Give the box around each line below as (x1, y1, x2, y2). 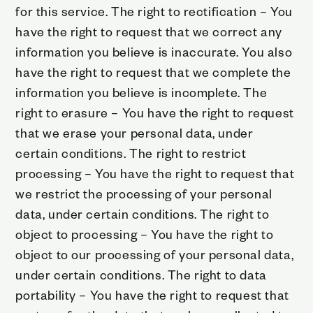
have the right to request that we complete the (15, 63, 291, 80)
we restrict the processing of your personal (15, 184, 272, 201)
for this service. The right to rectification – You (15, 2, 293, 19)
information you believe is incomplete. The (15, 83, 268, 100)
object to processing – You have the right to (15, 225, 274, 242)
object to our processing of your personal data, (15, 245, 294, 262)
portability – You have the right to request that (15, 286, 289, 303)
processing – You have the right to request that (15, 164, 295, 181)
